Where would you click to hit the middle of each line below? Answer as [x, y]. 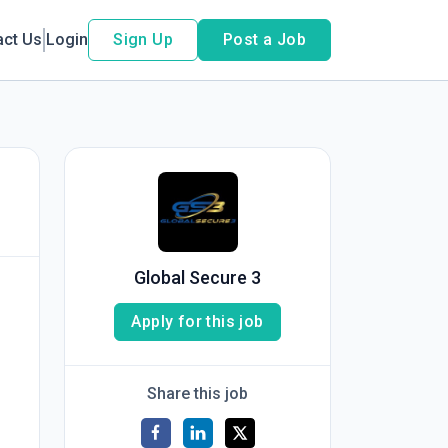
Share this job [197, 393]
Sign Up [143, 39]
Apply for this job [197, 321]
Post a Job [264, 39]
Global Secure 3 [197, 277]
